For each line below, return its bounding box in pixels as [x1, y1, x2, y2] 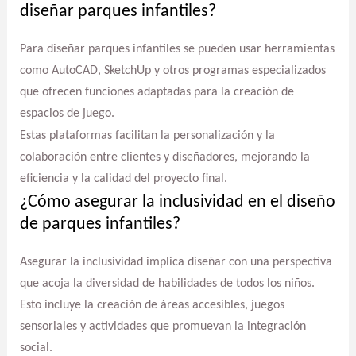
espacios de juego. [19, 106, 114, 120]
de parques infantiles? [19, 215, 180, 234]
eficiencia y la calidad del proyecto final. [19, 172, 227, 186]
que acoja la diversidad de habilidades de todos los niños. [19, 277, 315, 290]
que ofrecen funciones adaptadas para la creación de [19, 85, 294, 99]
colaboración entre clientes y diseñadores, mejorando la [19, 151, 310, 164]
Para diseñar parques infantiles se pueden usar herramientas [19, 42, 335, 56]
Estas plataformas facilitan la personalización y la [19, 130, 275, 143]
